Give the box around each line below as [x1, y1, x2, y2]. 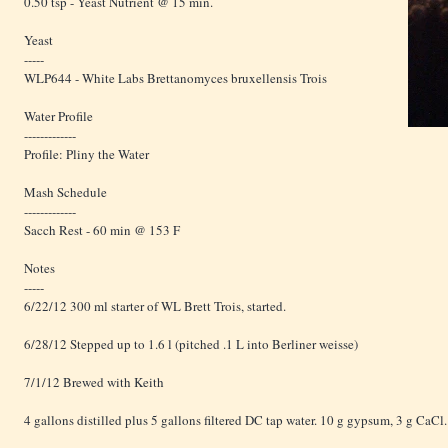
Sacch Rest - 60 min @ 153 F [24, 221, 180, 240]
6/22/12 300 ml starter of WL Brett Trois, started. [24, 297, 286, 316]
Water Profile [24, 107, 93, 126]
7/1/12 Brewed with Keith [24, 373, 164, 392]
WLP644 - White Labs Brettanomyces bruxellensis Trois [24, 69, 327, 88]
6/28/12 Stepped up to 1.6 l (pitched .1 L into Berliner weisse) [24, 335, 358, 354]
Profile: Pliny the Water [24, 145, 149, 164]
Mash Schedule [24, 183, 107, 202]
